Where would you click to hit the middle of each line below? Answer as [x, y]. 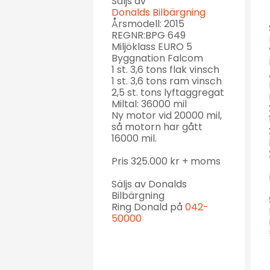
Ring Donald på [148, 207]
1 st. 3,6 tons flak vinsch [165, 69]
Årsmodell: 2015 [148, 24]
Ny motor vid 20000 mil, [167, 115]
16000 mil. [134, 138]
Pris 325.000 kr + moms [166, 161]
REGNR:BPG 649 [149, 35]
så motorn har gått [157, 127]
